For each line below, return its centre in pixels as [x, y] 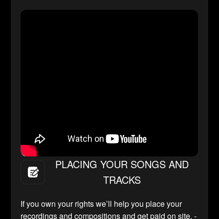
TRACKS [122, 180]
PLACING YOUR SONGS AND [122, 164]
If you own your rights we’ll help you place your [101, 204]
